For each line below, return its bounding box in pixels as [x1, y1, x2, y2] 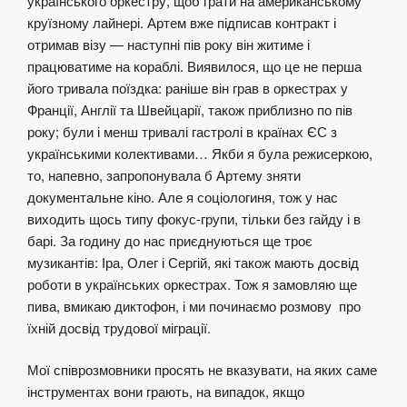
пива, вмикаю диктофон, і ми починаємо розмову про [27, 295, 361, 315]
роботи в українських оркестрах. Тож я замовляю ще [27, 273, 357, 293]
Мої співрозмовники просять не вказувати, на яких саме [27, 360, 377, 380]
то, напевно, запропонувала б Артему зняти [27, 164, 301, 184]
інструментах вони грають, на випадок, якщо [27, 382, 304, 402]
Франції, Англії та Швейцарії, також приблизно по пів [27, 99, 352, 119]
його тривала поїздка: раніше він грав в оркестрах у [27, 77, 348, 97]
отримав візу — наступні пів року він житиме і [27, 34, 310, 54]
